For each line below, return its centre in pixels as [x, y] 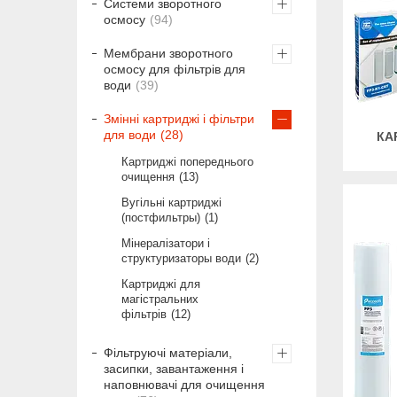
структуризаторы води [181, 259]
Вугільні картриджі [171, 203]
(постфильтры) [161, 218]
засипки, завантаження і [174, 369]
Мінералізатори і [166, 244]
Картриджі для [161, 284]
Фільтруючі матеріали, [168, 353]
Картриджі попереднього [187, 162]
